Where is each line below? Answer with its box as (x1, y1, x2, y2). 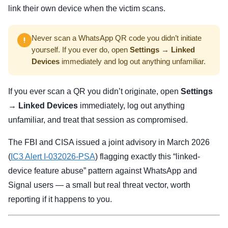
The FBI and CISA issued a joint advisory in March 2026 (8, 138, 210, 147)
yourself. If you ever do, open (32, 46, 130, 54)
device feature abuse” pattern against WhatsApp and (8, 166, 197, 176)
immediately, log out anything (78, 101, 185, 110)
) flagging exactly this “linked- (95, 152, 200, 161)
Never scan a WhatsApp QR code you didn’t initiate (32, 34, 202, 43)
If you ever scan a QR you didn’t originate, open (8, 87, 181, 96)
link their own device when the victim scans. (8, 4, 165, 13)
